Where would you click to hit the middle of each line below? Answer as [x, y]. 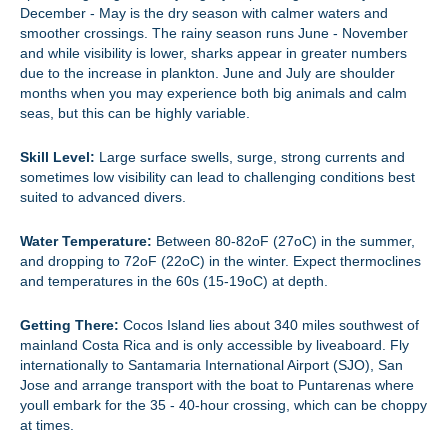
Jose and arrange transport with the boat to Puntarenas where [217, 385]
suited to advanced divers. [103, 197]
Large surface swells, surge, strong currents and [250, 157]
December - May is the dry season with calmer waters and [204, 13]
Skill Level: [57, 157]
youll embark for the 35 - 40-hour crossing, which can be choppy [223, 405]
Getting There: [69, 325]
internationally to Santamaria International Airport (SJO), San [211, 365]
